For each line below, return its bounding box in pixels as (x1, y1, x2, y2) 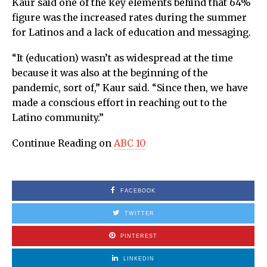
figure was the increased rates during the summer (12, 12, 247, 24)
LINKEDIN (123, 256, 154, 262)
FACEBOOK (120, 188, 156, 194)
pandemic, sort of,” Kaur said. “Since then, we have (12, 82, 248, 94)
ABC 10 (114, 138, 146, 150)
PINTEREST (120, 233, 157, 240)
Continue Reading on (12, 138, 114, 150)
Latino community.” (12, 112, 104, 124)
